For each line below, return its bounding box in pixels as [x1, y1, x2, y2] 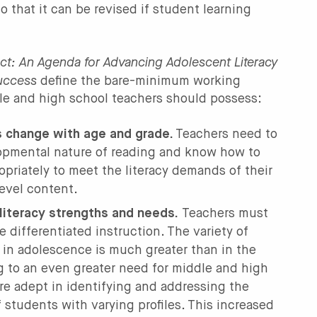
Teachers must [178, 207, 269, 221]
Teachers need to [175, 128, 278, 142]
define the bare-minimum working [37, 75, 241, 88]
